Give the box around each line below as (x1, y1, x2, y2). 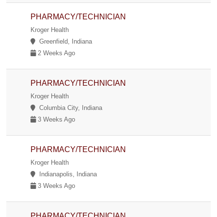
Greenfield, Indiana (35, 37, 93, 45)
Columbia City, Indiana (35, 104, 103, 111)
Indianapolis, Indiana (35, 170, 97, 178)
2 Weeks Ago (36, 49, 76, 57)
